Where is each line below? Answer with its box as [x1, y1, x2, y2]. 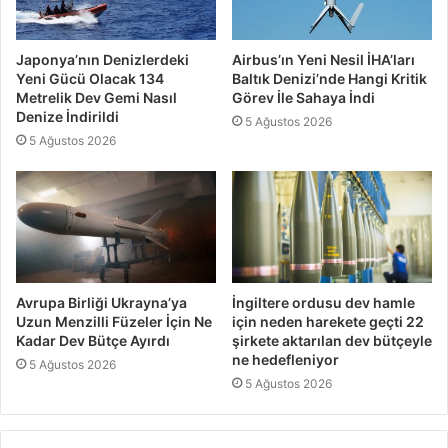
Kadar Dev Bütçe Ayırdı [16, 332, 170, 350]
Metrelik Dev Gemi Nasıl [16, 88, 177, 106]
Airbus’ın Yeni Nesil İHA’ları [232, 50, 415, 68]
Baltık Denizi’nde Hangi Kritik [232, 69, 427, 87]
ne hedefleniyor [232, 351, 339, 369]
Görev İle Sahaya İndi [232, 88, 375, 106]
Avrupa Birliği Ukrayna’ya [16, 294, 187, 312]
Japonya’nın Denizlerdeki [16, 50, 189, 68]
